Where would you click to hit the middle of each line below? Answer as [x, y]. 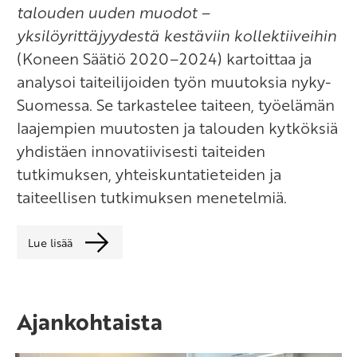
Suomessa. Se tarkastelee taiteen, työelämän [176, 105]
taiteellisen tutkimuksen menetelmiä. [152, 198]
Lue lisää [50, 242]
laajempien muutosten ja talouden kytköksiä [177, 128]
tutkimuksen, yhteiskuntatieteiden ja [149, 175]
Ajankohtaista [90, 322]
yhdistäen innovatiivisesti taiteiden [141, 151]
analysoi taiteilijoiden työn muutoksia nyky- [174, 82]
